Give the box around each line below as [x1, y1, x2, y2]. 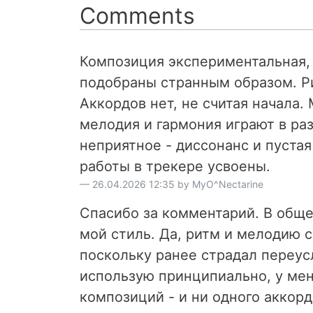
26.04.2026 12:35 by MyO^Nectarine [92, 177, 263, 190]
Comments [80, 1, 195, 29]
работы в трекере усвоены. [80, 157, 270, 175]
